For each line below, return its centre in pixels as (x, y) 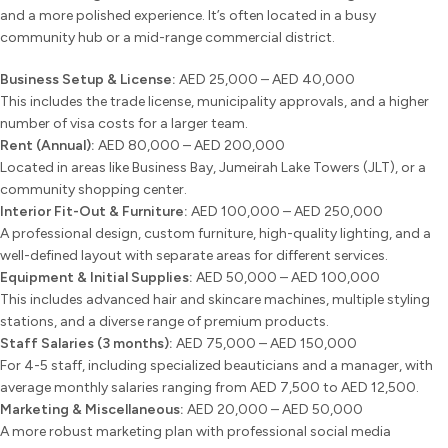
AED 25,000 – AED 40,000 (265, 79)
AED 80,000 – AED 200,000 (190, 145)
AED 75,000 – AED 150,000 (265, 343)
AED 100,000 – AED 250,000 (285, 211)
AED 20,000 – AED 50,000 (273, 409)
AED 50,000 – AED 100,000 (286, 277)
